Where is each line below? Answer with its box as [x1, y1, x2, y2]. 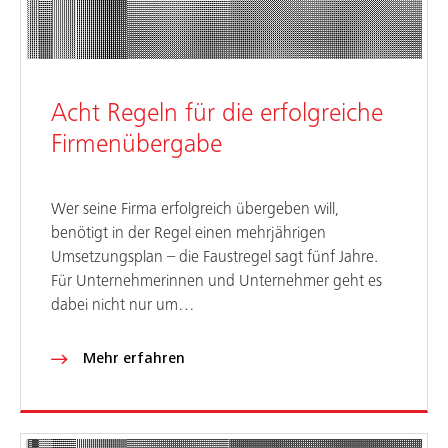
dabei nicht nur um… [51, 297, 195, 315]
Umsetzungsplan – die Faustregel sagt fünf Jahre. [51, 249, 378, 267]
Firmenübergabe [51, 131, 222, 158]
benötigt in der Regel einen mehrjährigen [51, 225, 326, 243]
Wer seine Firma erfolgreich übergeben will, [51, 201, 339, 219]
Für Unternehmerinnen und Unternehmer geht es [51, 273, 382, 291]
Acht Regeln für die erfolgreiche [51, 100, 383, 127]
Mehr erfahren [83, 351, 185, 367]
